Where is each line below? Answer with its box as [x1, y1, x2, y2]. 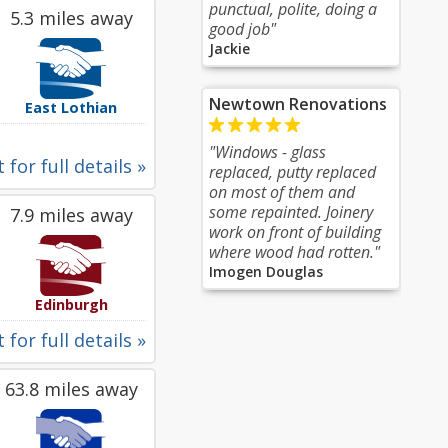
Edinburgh [34, 295, 108, 314]
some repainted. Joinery [209, 201, 373, 223]
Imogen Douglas [209, 262, 323, 281]
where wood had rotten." [209, 241, 380, 263]
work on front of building [209, 221, 381, 243]
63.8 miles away [4, 377, 138, 401]
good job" [209, 18, 276, 40]
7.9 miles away [9, 203, 133, 227]
